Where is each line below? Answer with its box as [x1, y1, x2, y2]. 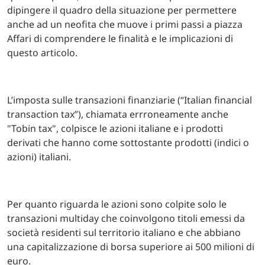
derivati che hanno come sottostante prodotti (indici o [7, 136, 249, 149]
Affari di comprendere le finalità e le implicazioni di [7, 32, 233, 45]
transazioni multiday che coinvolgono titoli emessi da [7, 212, 245, 225]
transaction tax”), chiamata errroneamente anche [7, 108, 228, 121]
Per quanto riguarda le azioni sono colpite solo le [7, 198, 227, 211]
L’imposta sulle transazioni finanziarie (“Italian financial [7, 93, 252, 106]
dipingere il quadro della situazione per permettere [7, 4, 237, 17]
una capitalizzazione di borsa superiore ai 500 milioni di [7, 240, 254, 253]
